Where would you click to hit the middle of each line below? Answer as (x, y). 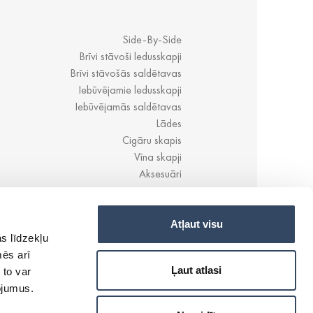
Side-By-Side (152, 39)
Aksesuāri (161, 174)
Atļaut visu (196, 224)
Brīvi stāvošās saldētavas (126, 73)
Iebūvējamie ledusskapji (130, 90)
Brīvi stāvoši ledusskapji (131, 56)
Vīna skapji (158, 157)
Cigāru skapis (152, 140)
